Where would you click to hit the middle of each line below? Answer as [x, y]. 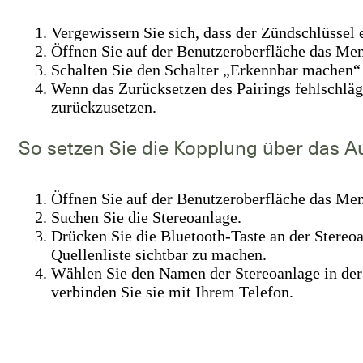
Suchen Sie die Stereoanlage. [146, 218]
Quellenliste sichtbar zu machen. [159, 255]
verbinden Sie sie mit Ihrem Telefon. [172, 292]
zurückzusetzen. [104, 107]
